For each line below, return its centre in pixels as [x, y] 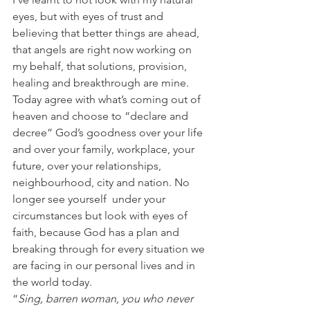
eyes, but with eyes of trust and [89, 16]
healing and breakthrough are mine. [101, 82]
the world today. [54, 282]
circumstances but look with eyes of [101, 215]
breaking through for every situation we [110, 248]
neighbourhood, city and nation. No [102, 182]
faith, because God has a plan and [97, 232]
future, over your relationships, [88, 165]
